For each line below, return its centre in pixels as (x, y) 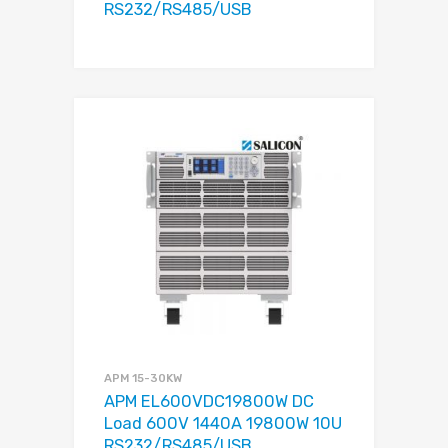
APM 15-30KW (143, 377)
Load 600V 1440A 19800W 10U (223, 423)
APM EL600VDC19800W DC (209, 401)
